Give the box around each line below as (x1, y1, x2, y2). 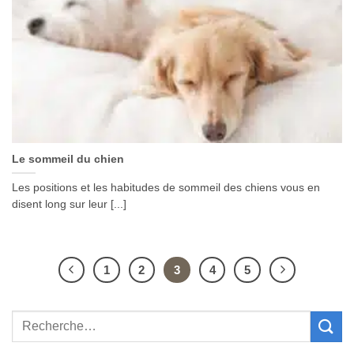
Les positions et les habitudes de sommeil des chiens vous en (12, 182, 320, 194)
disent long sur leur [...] (12, 198, 126, 211)
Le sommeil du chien (12, 153, 124, 166)
